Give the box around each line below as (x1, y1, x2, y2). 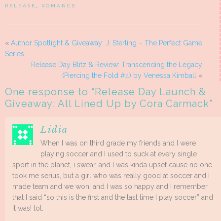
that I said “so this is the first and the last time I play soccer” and (12, 193, 213, 202)
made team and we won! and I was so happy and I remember (12, 183, 208, 191)
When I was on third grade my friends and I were (40, 139, 196, 147)
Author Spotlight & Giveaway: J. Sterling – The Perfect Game (11, 39, 202, 47)
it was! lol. (12, 204, 43, 213)
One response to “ (5, 86, 95, 98)
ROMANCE (41, 3, 76, 9)
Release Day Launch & (95, 86, 206, 98)
